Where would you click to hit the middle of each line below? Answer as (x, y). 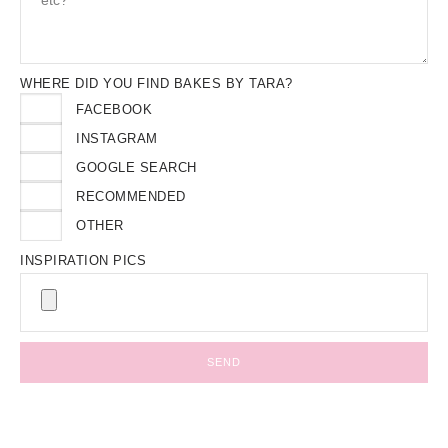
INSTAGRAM (117, 139)
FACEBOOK (114, 110)
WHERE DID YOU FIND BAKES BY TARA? (156, 83)
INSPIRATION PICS (83, 260)
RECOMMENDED (131, 197)
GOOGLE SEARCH (136, 168)
